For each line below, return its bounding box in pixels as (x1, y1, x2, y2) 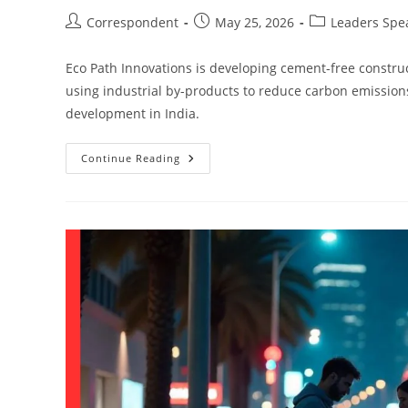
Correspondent (87, 14, 178, 32)
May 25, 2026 (215, 14, 294, 32)
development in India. (66, 105, 199, 123)
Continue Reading (81, 151, 180, 166)
